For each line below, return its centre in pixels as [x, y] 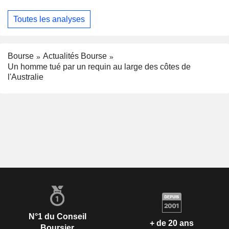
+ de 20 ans [172, 223]
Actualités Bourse [75, 56]
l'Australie [26, 77]
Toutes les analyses [49, 19]
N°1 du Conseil [57, 217]
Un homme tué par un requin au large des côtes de [99, 67]
